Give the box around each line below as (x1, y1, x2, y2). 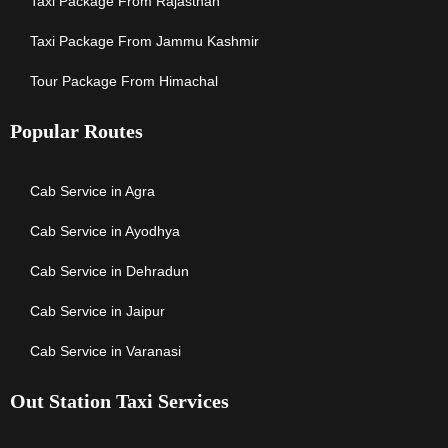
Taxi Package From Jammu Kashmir (30, 33, 259, 50)
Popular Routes (10, 120, 143, 143)
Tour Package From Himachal (30, 73, 218, 90)
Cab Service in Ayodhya (30, 223, 180, 240)
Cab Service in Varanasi (30, 343, 181, 360)
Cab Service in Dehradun (30, 263, 189, 280)
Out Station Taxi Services (10, 390, 229, 413)
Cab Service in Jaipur (30, 303, 165, 320)
